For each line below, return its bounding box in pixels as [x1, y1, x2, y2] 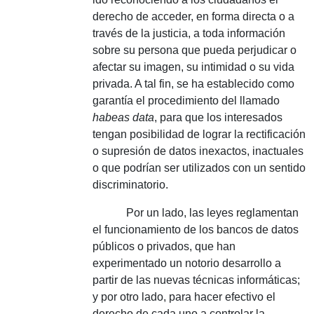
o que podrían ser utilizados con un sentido [93, 162, 306, 174]
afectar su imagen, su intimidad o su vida [93, 61, 294, 73]
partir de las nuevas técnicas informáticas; [93, 274, 300, 286]
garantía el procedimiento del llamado [93, 95, 280, 107]
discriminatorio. [93, 179, 168, 191]
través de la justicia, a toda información [93, 27, 285, 39]
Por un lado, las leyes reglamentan [93, 207, 299, 219]
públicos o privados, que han [93, 240, 235, 252]
